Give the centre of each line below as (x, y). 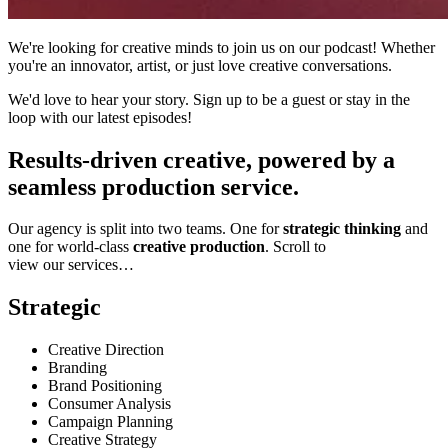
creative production (199, 247)
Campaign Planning (110, 422)
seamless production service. (153, 186)
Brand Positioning (105, 386)
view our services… (71, 265)
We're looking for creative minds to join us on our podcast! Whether (221, 47)
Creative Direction (106, 350)
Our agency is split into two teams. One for (145, 229)
